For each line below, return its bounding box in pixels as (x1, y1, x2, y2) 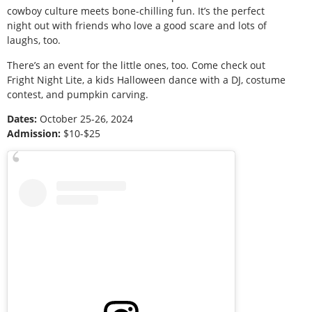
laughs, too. (7, 33, 61, 47)
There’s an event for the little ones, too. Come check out (7, 58, 265, 72)
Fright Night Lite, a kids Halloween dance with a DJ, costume (7, 72, 286, 86)
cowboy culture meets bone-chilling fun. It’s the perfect (7, 4, 265, 18)
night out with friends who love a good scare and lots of (7, 19, 267, 33)
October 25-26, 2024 (37, 112, 133, 126)
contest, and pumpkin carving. (7, 87, 148, 101)
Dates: (7, 112, 37, 126)
